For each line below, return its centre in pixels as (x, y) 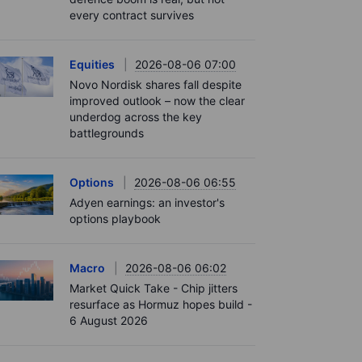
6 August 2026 (109, 320)
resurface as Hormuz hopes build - (161, 304)
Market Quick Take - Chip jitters (154, 288)
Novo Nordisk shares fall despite (156, 84)
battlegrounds (107, 133)
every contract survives (132, 15)
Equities (92, 64)
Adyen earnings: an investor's (147, 202)
